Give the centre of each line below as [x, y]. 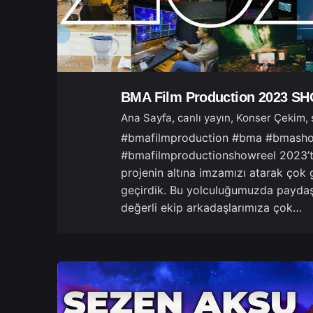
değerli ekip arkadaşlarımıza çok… [211, 207]
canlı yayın [204, 117]
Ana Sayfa [146, 117]
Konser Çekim [270, 117]
